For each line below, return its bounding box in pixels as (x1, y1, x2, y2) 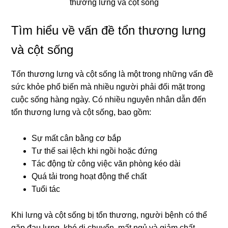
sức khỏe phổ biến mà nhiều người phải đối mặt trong (11, 82, 206, 92)
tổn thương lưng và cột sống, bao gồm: (11, 108, 152, 117)
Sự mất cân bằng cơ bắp (32, 134, 122, 143)
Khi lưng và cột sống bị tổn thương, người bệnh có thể (11, 211, 208, 220)
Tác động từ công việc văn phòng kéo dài (32, 159, 181, 168)
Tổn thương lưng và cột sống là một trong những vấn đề (11, 70, 214, 79)
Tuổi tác (32, 185, 61, 194)
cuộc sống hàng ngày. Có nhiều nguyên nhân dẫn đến (11, 95, 207, 104)
